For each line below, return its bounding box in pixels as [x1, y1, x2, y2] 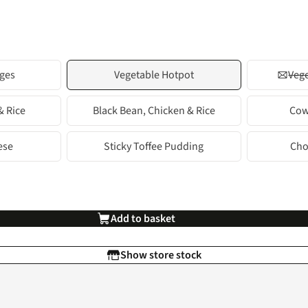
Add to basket [111, 211, 175, 227]
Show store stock [120, 247, 201, 263]
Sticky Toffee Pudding [104, 139, 204, 155]
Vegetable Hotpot [113, 67, 194, 83]
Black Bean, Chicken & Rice [92, 103, 215, 119]
